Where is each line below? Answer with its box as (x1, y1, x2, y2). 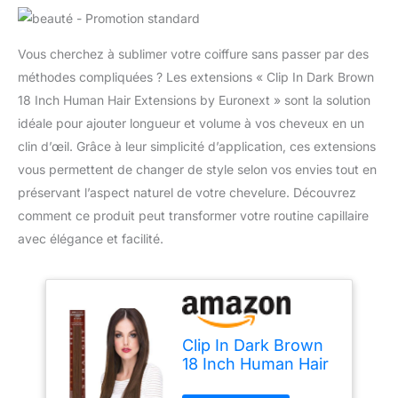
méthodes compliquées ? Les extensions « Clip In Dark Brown (18, 69, 374, 85)
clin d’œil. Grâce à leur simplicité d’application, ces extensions (18, 139, 376, 155)
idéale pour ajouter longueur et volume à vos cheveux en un (18, 115, 364, 131)
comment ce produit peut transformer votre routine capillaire (18, 208, 369, 224)
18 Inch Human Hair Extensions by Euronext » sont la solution (18, 92, 370, 108)
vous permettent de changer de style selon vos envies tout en (18, 162, 377, 178)
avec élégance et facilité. (18, 231, 163, 247)
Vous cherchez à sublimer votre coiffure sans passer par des (18, 46, 369, 62)
